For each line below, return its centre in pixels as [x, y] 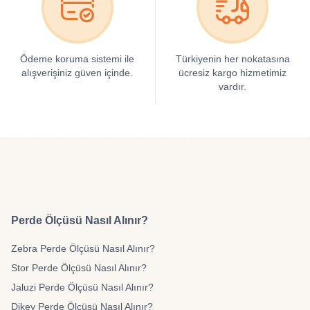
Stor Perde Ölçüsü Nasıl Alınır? [79, 268]
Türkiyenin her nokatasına [232, 59]
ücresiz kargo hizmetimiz [233, 73]
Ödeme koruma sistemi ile [77, 59]
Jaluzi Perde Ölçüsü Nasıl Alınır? [82, 287]
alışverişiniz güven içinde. [77, 73]
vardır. [233, 86]
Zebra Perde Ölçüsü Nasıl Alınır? [83, 248]
